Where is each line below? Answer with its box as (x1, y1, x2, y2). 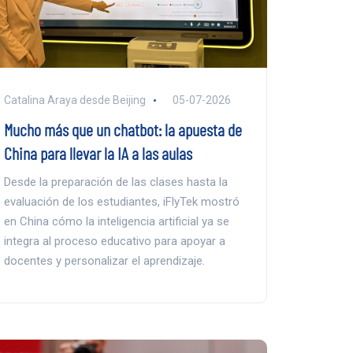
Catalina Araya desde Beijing (3, 94, 146, 107)
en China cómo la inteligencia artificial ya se (3, 214, 229, 229)
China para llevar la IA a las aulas (3, 143, 192, 164)
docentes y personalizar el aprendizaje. (3, 254, 205, 269)
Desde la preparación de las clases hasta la (3, 175, 228, 190)
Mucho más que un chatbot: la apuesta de (3, 119, 242, 140)
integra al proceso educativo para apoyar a (3, 234, 225, 249)
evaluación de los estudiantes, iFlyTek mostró (3, 195, 240, 210)
